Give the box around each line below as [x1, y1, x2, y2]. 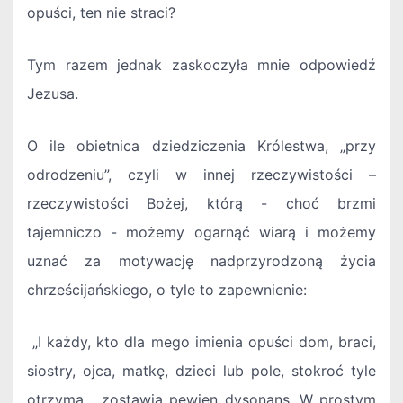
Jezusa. [27, 85, 78, 103]
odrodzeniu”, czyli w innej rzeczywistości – [27, 166, 376, 184]
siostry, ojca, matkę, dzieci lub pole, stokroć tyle [27, 362, 376, 381]
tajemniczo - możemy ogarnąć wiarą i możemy [27, 223, 376, 242]
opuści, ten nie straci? [27, 4, 175, 22]
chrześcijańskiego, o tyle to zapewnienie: [27, 281, 307, 300]
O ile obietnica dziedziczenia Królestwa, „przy [27, 137, 376, 156]
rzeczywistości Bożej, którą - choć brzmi [27, 194, 376, 213]
